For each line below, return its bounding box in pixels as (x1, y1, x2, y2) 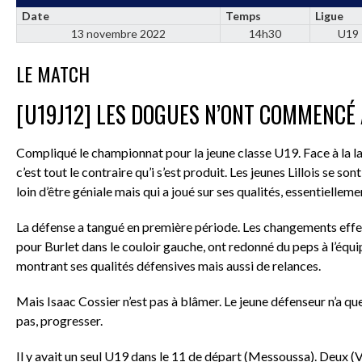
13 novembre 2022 (71, 26, 166, 40)
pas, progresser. (16, 312, 103, 328)
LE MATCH (16, 58, 90, 88)
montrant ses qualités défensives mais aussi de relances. (16, 257, 321, 273)
